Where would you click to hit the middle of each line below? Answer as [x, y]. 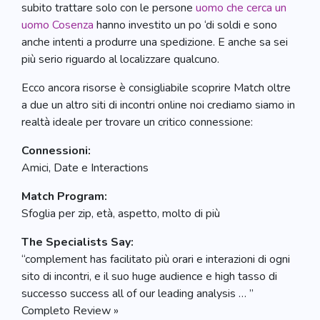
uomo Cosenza [57, 25]
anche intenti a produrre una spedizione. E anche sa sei [155, 42]
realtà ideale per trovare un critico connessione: [137, 122]
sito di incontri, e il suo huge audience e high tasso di [149, 276]
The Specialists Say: [77, 242]
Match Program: [64, 196]
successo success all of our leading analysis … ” [137, 294]
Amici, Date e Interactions [85, 168]
